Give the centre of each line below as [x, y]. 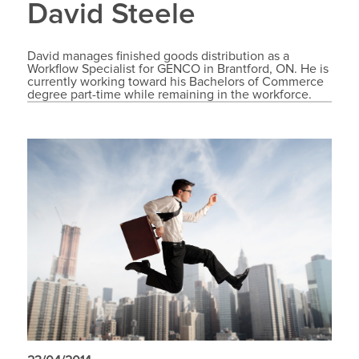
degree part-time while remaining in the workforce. [169, 95]
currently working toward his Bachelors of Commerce [175, 82]
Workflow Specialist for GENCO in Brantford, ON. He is [177, 69]
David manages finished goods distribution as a [158, 56]
